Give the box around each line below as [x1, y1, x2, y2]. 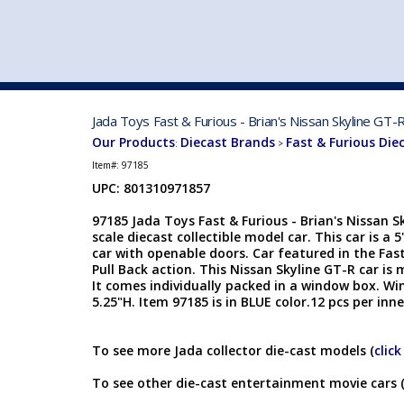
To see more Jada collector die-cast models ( [92, 342, 374, 359]
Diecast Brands [180, 133, 275, 151]
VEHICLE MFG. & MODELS [223, 63, 374, 80]
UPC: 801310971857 [92, 179, 210, 197]
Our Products [92, 133, 175, 151]
